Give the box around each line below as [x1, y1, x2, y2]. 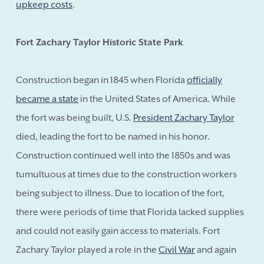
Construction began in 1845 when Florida [16, 74, 187, 85]
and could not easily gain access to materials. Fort [16, 225, 220, 236]
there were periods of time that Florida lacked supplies [16, 206, 244, 217]
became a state [16, 93, 78, 104]
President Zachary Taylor [133, 112, 235, 123]
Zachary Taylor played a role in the [16, 244, 159, 255]
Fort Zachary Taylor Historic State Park [16, 37, 183, 48]
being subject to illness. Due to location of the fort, [16, 187, 225, 199]
